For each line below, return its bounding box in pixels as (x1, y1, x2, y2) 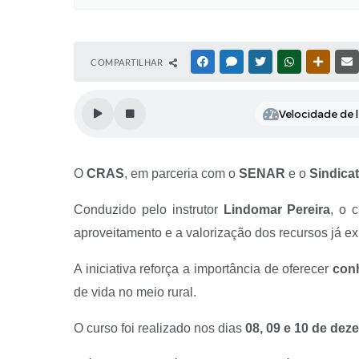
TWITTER (268, 57, 306, 67)
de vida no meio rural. (74, 285, 196, 299)
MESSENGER (240, 57, 290, 67)
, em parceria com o (124, 167, 239, 180)
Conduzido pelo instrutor (74, 203, 224, 216)
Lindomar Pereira (223, 203, 331, 216)
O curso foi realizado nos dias (74, 321, 245, 335)
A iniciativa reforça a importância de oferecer (74, 262, 333, 276)
